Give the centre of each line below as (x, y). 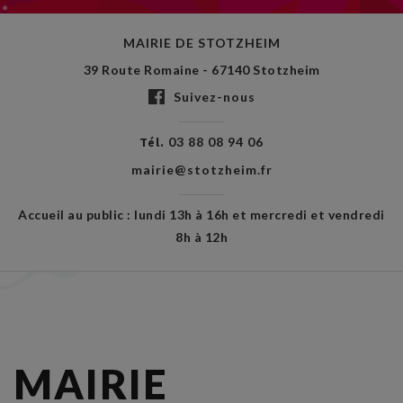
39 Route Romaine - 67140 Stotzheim (201, 70)
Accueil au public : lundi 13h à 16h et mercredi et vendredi (201, 215)
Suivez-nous (214, 97)
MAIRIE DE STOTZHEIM (201, 43)
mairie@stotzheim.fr (201, 170)
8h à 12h (201, 237)
